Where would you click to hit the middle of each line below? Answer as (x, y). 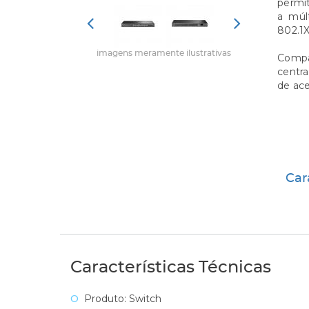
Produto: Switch (123, 299)
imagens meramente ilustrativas (163, 53)
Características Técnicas (171, 268)
